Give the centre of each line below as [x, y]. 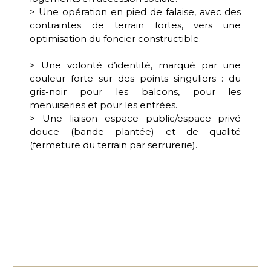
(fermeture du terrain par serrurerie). [114, 145]
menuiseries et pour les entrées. [104, 105]
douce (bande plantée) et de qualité [135, 132]
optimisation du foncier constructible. [116, 38]
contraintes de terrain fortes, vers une [135, 25]
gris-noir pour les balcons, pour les [135, 92]
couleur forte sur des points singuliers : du [135, 79]
